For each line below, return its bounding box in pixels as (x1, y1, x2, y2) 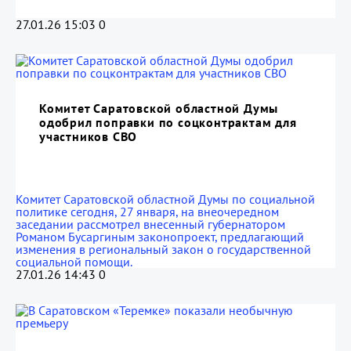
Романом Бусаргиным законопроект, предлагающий (16, 229, 304, 244)
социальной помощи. (16, 254, 132, 270)
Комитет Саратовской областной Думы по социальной (16, 191, 315, 207)
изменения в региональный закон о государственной (16, 241, 311, 257)
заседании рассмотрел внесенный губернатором (16, 216, 285, 232)
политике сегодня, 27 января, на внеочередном (16, 204, 279, 219)
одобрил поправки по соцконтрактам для (39, 114, 297, 130)
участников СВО (39, 128, 138, 144)
